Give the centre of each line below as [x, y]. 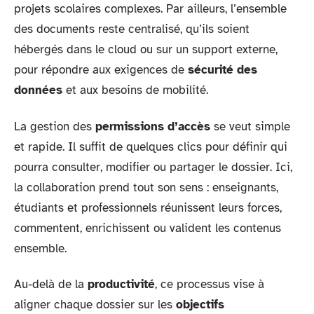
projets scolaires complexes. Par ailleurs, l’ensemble [150, 9]
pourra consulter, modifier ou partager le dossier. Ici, [153, 167]
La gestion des [55, 126]
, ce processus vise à [210, 284]
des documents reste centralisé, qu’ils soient [132, 29]
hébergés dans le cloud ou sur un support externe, [146, 49]
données [38, 90]
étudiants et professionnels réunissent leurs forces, [148, 207]
